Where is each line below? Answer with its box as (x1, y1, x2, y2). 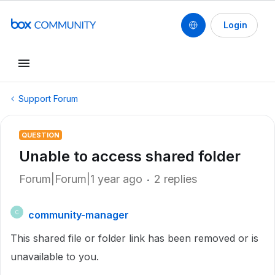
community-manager (28, 209, 129, 221)
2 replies (154, 172, 197, 185)
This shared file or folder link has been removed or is (10, 232, 258, 244)
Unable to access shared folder (19, 147, 241, 165)
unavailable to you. (10, 250, 99, 263)
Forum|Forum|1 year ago (19, 172, 142, 185)
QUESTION (21, 131, 60, 139)
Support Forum (18, 93, 78, 104)
